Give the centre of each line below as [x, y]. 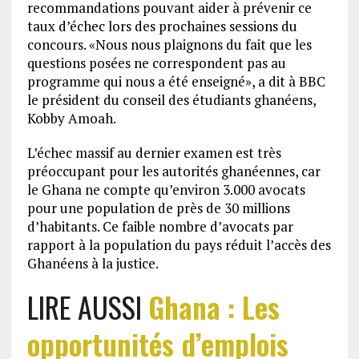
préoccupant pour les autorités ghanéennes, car [173, 171]
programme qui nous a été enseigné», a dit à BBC [176, 81]
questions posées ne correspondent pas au [156, 63]
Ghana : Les [214, 307]
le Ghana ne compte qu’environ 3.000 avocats [166, 190]
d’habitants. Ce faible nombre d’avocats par [160, 226]
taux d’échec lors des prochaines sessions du [162, 26]
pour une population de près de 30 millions [158, 208]
